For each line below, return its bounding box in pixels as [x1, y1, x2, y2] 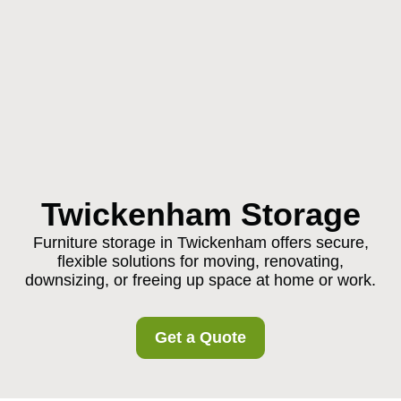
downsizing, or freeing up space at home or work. [25, 271, 376, 289]
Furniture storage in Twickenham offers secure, [32, 234, 369, 252]
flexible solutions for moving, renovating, [57, 252, 344, 270]
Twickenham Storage [40, 196, 361, 233]
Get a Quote [155, 328, 246, 346]
